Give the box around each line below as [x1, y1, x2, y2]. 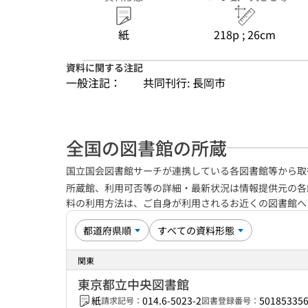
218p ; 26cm [214, 26, 276, 43]
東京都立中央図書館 [78, 275, 189, 293]
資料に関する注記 [66, 60, 143, 74]
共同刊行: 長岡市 [143, 74, 225, 91]
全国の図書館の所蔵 [66, 135, 227, 160]
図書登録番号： [201, 294, 259, 306]
